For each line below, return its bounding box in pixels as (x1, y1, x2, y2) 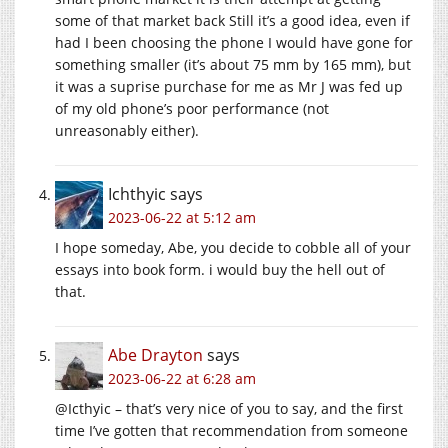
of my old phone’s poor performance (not (55, 98, 329, 118)
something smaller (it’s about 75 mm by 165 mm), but (55, 54, 411, 74)
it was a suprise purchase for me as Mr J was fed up (55, 76, 403, 96)
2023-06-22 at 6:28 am (108, 368, 256, 388)
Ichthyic (108, 182, 166, 205)
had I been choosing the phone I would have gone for (55, 32, 413, 52)
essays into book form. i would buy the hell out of (55, 259, 385, 279)
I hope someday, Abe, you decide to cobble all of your (55, 237, 411, 257)
